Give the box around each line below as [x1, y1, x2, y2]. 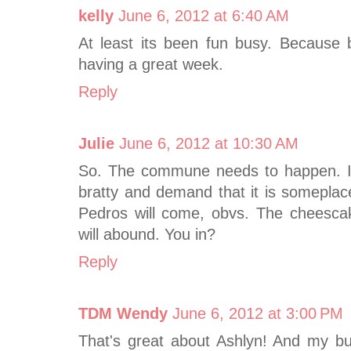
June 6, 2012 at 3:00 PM [172, 305, 343, 323]
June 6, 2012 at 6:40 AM [118, 7, 289, 25]
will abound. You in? [78, 226, 215, 244]
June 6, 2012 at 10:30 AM [119, 135, 299, 153]
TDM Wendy [78, 305, 168, 323]
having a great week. [78, 56, 223, 74]
